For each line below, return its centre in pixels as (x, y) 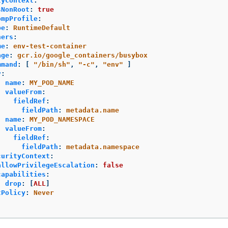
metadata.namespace (103, 147)
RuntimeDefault (42, 28)
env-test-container (50, 46)
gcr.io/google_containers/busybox (82, 55)
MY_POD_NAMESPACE (62, 120)
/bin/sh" (54, 65)
